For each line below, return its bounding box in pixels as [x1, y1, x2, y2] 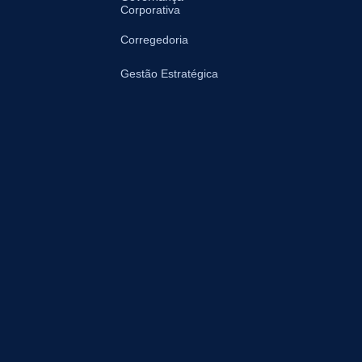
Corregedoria [120, 33, 188, 47]
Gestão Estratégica [120, 67, 218, 81]
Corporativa [120, 3, 180, 17]
